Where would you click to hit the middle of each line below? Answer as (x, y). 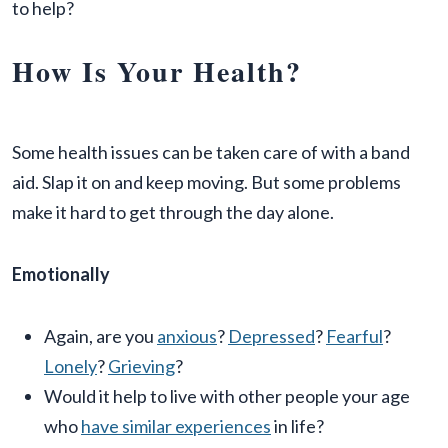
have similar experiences (176, 426)
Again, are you (100, 336)
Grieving (141, 366)
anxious (187, 336)
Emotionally (61, 274)
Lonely (70, 366)
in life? (297, 426)
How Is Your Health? (157, 72)
